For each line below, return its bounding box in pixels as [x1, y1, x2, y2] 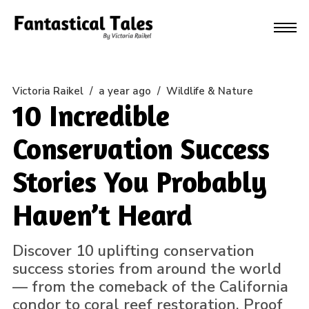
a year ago [98, 84, 151, 98]
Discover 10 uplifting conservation [12, 241, 255, 261]
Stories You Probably [12, 164, 267, 199]
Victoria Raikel [12, 84, 83, 98]
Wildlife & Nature [166, 84, 253, 98]
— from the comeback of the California [12, 277, 288, 297]
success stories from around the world [12, 259, 281, 279]
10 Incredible [12, 98, 170, 133]
